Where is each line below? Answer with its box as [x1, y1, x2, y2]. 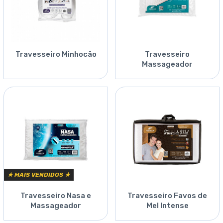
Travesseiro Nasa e [20, 191, 91, 201]
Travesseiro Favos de [127, 191, 207, 201]
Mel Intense [146, 201, 189, 211]
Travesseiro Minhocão [15, 50, 97, 59]
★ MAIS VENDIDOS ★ [7, 171, 70, 179]
